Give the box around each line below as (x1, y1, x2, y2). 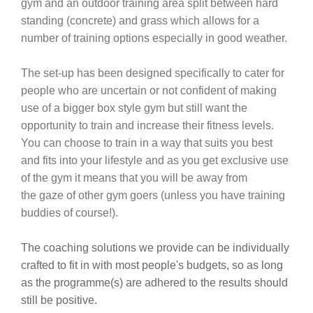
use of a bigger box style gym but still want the (21, 102, 247, 114)
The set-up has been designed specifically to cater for (21, 67, 284, 79)
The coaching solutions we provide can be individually (21, 242, 289, 254)
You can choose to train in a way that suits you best (21, 137, 272, 149)
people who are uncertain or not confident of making (21, 85, 277, 96)
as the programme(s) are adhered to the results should (21, 277, 288, 289)
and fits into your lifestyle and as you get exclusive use (21, 154, 289, 166)
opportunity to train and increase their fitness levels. (21, 119, 277, 131)
